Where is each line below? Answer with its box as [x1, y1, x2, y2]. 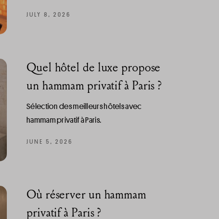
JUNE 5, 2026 [26, 136, 73, 146]
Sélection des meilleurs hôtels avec [26, 101, 142, 111]
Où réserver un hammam [26, 187, 146, 202]
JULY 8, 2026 [26, 9, 71, 19]
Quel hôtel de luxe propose [26, 60, 161, 75]
